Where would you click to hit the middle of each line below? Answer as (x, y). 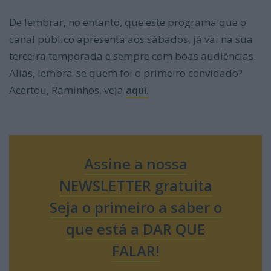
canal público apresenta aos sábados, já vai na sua (131, 39)
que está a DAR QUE (135, 229)
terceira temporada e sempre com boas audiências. (132, 56)
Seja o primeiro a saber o (135, 207)
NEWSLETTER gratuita (135, 185)
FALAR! (135, 250)
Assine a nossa (135, 163)
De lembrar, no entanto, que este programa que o (128, 22)
